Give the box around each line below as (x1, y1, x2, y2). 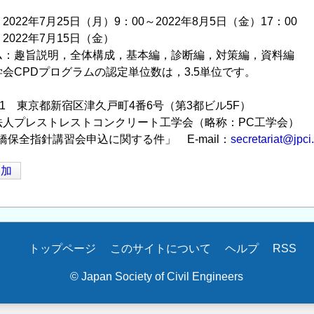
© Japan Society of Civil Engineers (70, 271, 243, 282)
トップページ (28, 243, 96, 254)
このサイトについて (109, 243, 211, 254)
